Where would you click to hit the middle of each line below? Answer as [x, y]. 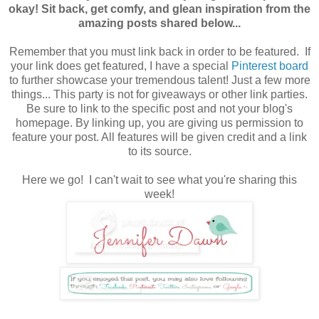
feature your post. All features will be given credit [134, 137]
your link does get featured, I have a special [121, 66]
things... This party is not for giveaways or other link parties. [159, 94]
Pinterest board [270, 66]
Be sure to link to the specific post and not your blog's [159, 108]
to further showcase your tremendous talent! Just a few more [159, 80]
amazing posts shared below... [159, 23]
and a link [281, 137]
